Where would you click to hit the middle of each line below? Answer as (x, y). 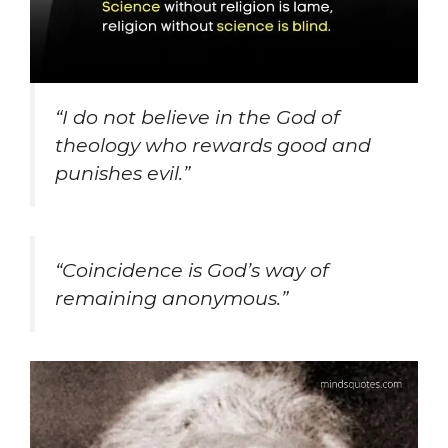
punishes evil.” (122, 173)
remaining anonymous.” (171, 297)
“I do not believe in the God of (197, 117)
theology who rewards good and (213, 145)
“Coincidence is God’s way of (192, 269)
